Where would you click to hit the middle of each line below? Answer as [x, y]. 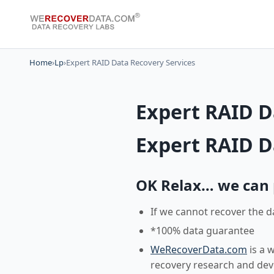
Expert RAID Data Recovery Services [131, 62]
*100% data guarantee [202, 231]
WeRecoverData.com [199, 250]
